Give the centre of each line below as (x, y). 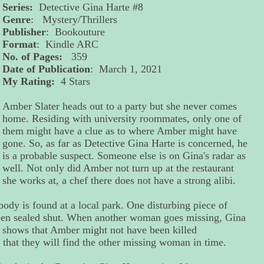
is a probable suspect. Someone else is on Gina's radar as (124, 156)
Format (20, 44)
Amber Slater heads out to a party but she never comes (120, 106)
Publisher (24, 32)
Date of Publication (47, 69)
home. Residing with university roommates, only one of (122, 119)
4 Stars (74, 82)
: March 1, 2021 (126, 69)
